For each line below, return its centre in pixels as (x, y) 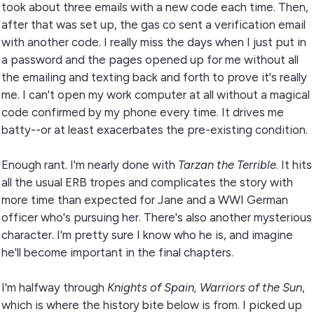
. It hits (294, 165)
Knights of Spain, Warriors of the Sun (204, 287)
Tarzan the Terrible (227, 165)
